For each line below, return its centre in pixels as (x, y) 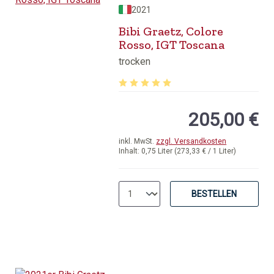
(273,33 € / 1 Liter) (206, 151)
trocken (135, 61)
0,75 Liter (158, 151)
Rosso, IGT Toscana (172, 45)
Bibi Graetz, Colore (171, 31)
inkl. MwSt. (138, 141)
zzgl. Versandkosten (191, 141)
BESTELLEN (214, 194)
